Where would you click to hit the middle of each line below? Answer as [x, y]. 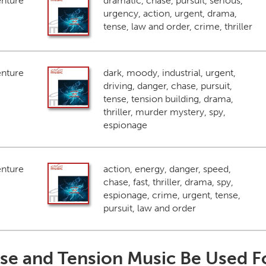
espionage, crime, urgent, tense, [172, 195]
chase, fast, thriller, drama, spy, [168, 182]
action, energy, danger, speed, [167, 169]
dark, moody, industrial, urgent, [169, 73]
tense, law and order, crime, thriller [178, 26]
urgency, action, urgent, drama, [170, 13]
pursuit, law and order [149, 208]
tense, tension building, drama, [168, 99]
